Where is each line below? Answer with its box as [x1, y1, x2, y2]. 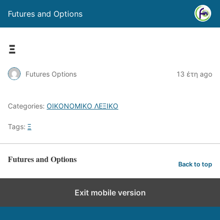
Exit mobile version [74, 188, 146, 197]
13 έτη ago [177, 69, 212, 78]
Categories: [8, 102, 47, 110]
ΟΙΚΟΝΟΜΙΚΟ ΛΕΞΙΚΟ [47, 102, 118, 110]
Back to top [178, 160, 212, 168]
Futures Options [26, 69, 77, 78]
